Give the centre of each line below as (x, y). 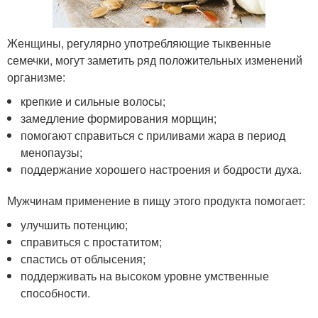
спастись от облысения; (83, 258)
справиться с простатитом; (92, 241)
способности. (56, 292)
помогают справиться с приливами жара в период (153, 135)
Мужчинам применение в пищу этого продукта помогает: (156, 200)
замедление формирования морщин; (119, 118)
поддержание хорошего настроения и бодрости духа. (161, 169)
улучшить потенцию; (75, 224)
